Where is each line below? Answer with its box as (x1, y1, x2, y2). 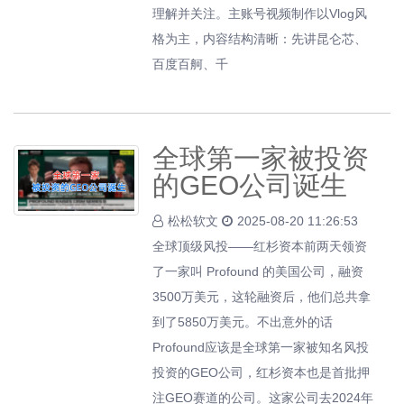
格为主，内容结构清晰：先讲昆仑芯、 (152, 32, 368, 46)
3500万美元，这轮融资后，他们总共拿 (152, 289, 372, 304)
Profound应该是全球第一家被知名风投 (152, 340, 370, 354)
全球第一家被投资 (152, 143, 370, 173)
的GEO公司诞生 (152, 170, 348, 200)
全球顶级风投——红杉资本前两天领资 (152, 239, 368, 253)
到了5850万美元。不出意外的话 (152, 315, 334, 329)
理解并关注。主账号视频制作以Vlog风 (152, 6, 368, 21)
